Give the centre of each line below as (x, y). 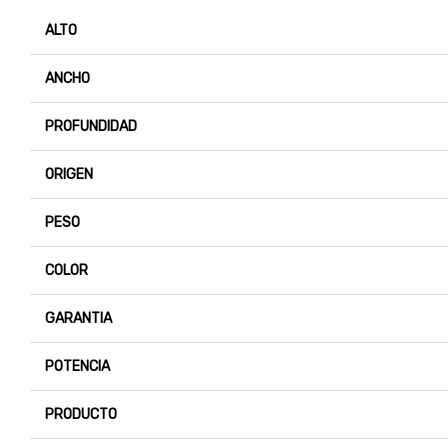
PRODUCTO (81, 415)
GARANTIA (78, 319)
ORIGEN (69, 175)
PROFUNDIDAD (91, 127)
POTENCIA (77, 367)
